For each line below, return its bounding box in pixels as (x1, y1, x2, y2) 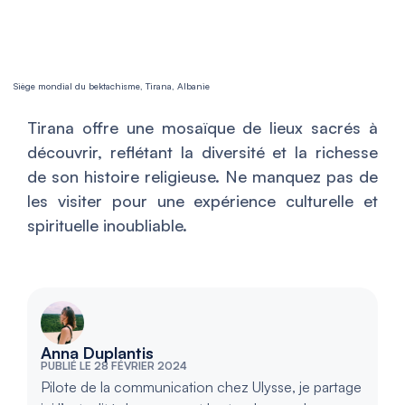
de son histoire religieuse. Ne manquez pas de (27, 166, 378, 186)
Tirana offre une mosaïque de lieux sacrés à (27, 118, 378, 137)
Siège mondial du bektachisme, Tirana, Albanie (14, 80, 210, 91)
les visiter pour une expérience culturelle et (27, 191, 378, 211)
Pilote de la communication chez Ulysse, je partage (41, 378, 362, 396)
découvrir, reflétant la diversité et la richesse (27, 142, 378, 162)
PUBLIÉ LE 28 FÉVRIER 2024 (41, 359, 187, 372)
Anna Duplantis (41, 343, 154, 363)
